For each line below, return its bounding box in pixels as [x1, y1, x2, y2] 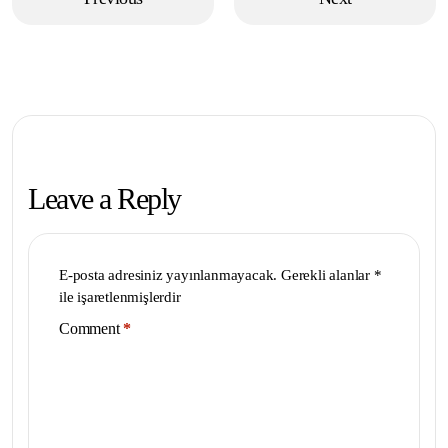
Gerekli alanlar [281, 266, 374, 283]
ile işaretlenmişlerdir [59, 288, 181, 305]
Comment [59, 319, 120, 337]
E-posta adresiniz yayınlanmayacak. [59, 266, 278, 283]
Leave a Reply [28, 181, 181, 215]
